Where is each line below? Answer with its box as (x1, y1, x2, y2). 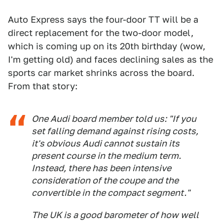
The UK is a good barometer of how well (32, 210, 199, 220)
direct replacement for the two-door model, (8, 28, 193, 38)
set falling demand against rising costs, (32, 126, 198, 136)
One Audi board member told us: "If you (32, 113, 196, 124)
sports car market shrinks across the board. (8, 68, 194, 78)
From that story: (8, 81, 77, 91)
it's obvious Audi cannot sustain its (32, 138, 180, 148)
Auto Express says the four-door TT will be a (8, 14, 198, 25)
